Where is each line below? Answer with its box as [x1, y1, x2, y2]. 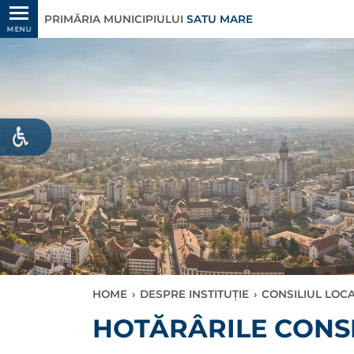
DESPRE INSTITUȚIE [140, 288, 249, 300]
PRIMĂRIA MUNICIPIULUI [44, 13, 186, 25]
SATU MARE [186, 13, 253, 25]
